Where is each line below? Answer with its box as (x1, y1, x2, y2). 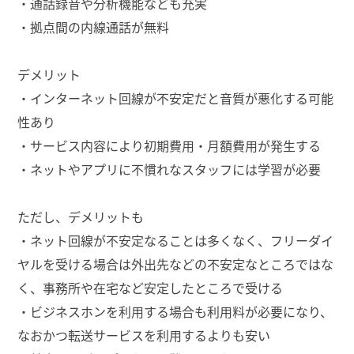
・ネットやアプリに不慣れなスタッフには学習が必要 (17, 159, 322, 179)
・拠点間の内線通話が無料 (17, 17, 170, 36)
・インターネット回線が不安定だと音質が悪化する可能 (17, 88, 333, 107)
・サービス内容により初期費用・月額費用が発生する (17, 135, 322, 155)
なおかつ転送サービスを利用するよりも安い (17, 325, 271, 345)
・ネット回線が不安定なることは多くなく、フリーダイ (17, 230, 333, 250)
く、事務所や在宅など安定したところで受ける (17, 277, 284, 297)
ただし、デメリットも (17, 206, 145, 226)
